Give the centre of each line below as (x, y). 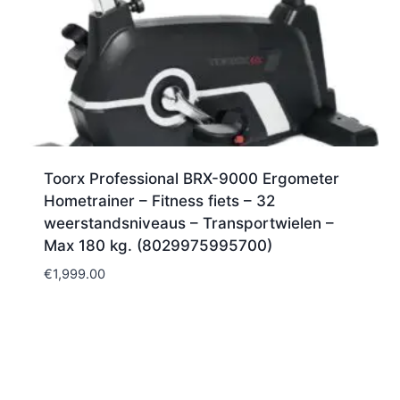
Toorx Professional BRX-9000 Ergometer (191, 178)
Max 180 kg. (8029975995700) (158, 245)
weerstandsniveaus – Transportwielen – (188, 223)
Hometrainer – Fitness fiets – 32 (159, 200)
